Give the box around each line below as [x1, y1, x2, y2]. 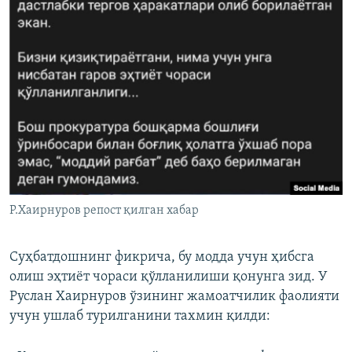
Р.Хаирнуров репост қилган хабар [9, 204, 199, 218]
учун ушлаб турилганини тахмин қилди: [9, 309, 270, 324]
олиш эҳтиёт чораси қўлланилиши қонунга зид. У [9, 269, 328, 285]
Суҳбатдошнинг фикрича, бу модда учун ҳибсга [9, 250, 314, 266]
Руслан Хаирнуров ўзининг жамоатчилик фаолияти [9, 289, 339, 305]
